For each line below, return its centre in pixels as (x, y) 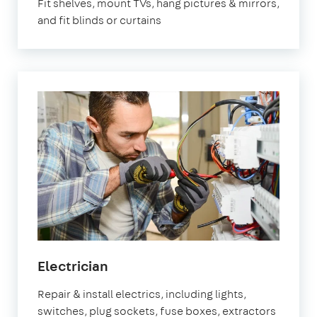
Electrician (73, 265)
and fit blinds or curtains (99, 21)
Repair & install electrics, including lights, (142, 294)
